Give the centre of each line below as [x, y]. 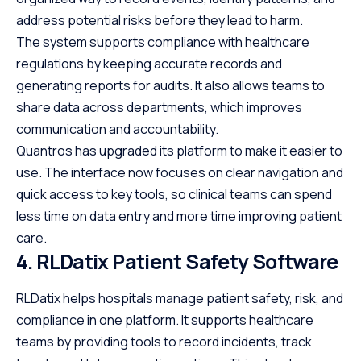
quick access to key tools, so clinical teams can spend [174, 194]
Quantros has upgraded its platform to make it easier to [179, 150]
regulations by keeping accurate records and [149, 63]
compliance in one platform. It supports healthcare [165, 320]
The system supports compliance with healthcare [163, 41]
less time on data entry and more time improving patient [179, 216]
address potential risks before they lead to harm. [160, 20]
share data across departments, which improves [159, 107]
